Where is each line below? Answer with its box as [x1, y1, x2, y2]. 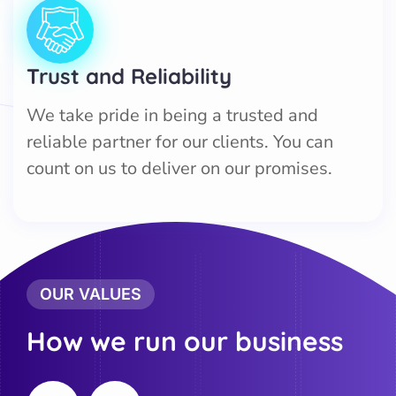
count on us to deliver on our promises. [27, 156, 332, 180]
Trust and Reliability [27, 63, 232, 89]
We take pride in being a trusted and [27, 103, 318, 127]
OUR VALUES [40, 285, 141, 303]
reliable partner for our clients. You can [27, 130, 333, 154]
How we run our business [27, 324, 343, 358]
